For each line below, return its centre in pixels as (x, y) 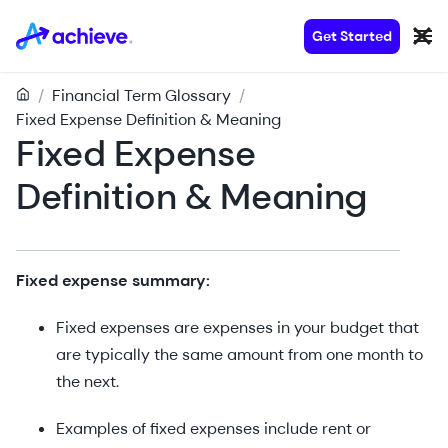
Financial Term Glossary (141, 95)
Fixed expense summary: (113, 280)
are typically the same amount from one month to (239, 354)
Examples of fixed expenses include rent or (213, 428)
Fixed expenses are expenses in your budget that (237, 327)
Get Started (352, 35)
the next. (89, 381)
